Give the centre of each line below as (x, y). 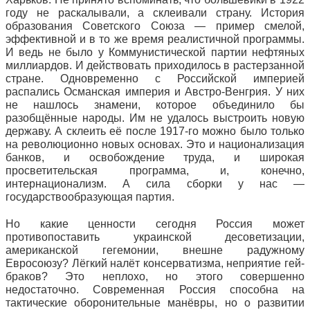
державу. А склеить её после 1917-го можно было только (155, 131)
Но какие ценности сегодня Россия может (155, 224)
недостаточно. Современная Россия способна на (155, 290)
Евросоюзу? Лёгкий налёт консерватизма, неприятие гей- (155, 263)
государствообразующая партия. (90, 197)
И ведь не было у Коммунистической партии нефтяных (155, 52)
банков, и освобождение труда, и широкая (155, 157)
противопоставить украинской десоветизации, (155, 237)
